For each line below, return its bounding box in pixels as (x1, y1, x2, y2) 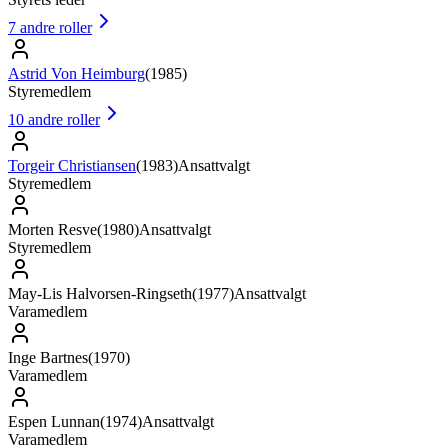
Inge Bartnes (8, 348, 88, 366)
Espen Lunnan (8, 412, 100, 430)
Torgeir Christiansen (8, 156, 136, 174)
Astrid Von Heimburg (8, 64, 145, 82)
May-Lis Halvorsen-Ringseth (8, 284, 192, 302)
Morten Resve (8, 220, 97, 238)
